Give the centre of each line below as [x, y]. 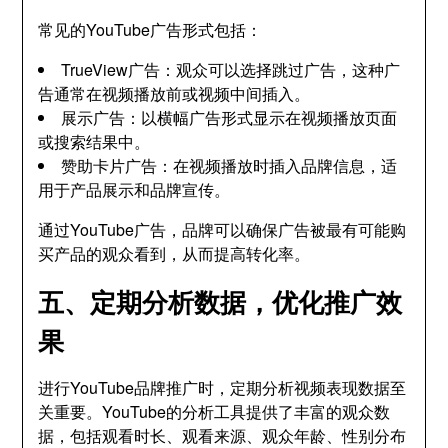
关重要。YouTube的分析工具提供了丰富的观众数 [214, 411]
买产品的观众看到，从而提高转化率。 [174, 253]
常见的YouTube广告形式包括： [150, 29]
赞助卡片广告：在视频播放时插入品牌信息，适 [229, 165]
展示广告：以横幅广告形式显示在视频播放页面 [229, 117]
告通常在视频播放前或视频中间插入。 [174, 93]
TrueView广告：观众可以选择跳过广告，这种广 [231, 69]
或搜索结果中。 [94, 141]
